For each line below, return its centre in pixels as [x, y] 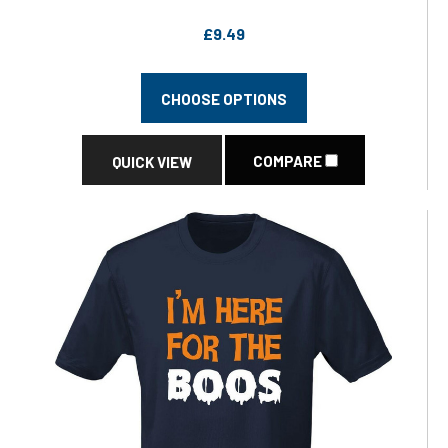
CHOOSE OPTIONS [223, 99]
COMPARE [288, 161]
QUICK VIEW [152, 162]
